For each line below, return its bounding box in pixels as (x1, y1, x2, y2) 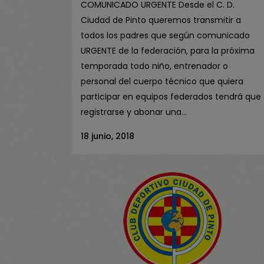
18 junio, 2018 (81, 130, 134, 142)
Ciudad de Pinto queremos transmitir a (81, 14, 241, 26)
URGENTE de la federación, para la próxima (81, 45, 255, 57)
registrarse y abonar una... (81, 106, 187, 118)
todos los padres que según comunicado (81, 29, 250, 41)
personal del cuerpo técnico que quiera (81, 75, 243, 87)
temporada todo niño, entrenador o (81, 60, 228, 72)
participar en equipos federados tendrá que (81, 91, 261, 103)
